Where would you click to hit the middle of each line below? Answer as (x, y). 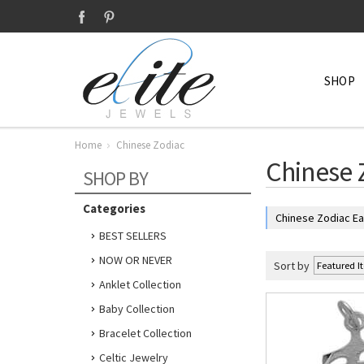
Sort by (292, 266)
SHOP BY (115, 178)
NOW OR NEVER (136, 260)
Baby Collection (137, 309)
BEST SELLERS (133, 236)
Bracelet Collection (145, 333)
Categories (114, 208)
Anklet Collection (140, 284)
